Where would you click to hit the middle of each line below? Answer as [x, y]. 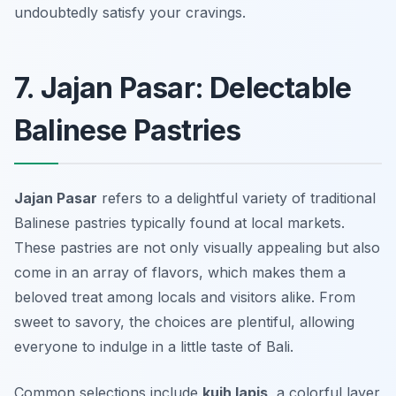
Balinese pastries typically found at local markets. [179, 223]
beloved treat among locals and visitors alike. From [185, 297]
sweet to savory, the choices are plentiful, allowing [184, 322]
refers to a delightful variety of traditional [236, 198]
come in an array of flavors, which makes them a [180, 273]
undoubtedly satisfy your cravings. [130, 13]
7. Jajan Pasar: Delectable [183, 88]
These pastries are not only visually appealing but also [197, 248]
